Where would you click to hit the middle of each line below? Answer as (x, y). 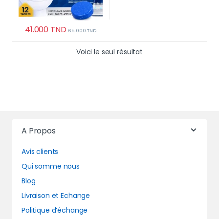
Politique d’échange (55, 210)
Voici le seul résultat (109, 52)
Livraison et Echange (56, 196)
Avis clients (40, 152)
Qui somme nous (51, 166)
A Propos (39, 131)
